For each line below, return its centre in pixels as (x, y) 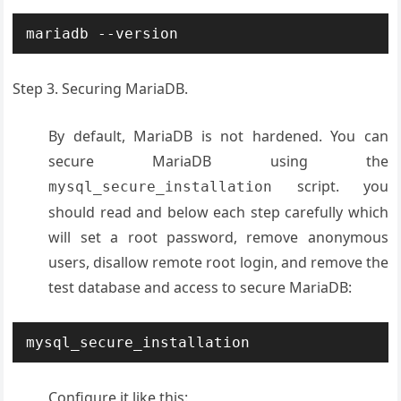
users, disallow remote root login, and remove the (218, 263)
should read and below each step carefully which (218, 213)
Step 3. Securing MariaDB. (101, 89)
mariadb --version (102, 34)
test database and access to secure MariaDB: (200, 288)
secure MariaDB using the (218, 162)
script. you (330, 187)
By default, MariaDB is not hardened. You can (218, 137)
